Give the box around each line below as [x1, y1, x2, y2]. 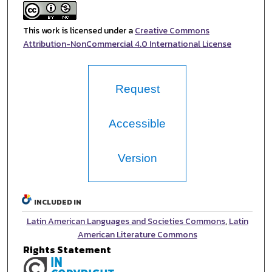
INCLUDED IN [34, 197, 82, 208]
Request [115, 83, 160, 96]
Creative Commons [134, 24, 209, 38]
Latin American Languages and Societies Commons [26, 215, 225, 228]
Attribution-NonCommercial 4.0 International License [22, 38, 231, 51]
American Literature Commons [77, 228, 197, 242]
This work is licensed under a [22, 24, 135, 38]
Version [117, 152, 157, 165]
